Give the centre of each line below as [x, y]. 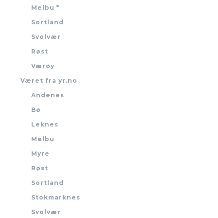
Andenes [48, 95]
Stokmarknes [56, 198]
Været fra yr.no [49, 81]
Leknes [45, 125]
